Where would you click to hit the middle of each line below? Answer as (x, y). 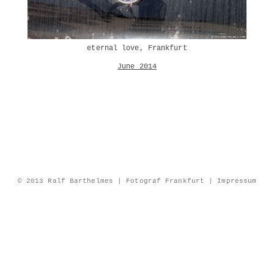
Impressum (237, 181)
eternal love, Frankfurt (137, 48)
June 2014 (137, 66)
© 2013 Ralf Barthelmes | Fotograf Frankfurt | (117, 181)
